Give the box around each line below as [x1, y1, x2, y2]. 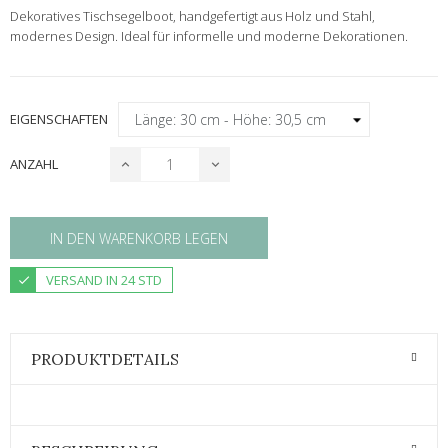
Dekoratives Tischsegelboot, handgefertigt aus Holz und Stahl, [10, 7, 375, 26]
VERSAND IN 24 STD [46, 271, 162, 290]
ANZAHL [10, 155, 58, 174]
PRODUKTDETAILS [31, 349, 179, 370]
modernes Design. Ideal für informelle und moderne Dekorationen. [10, 27, 408, 46]
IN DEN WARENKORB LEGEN [50, 228, 228, 248]
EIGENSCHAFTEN [10, 110, 108, 129]
